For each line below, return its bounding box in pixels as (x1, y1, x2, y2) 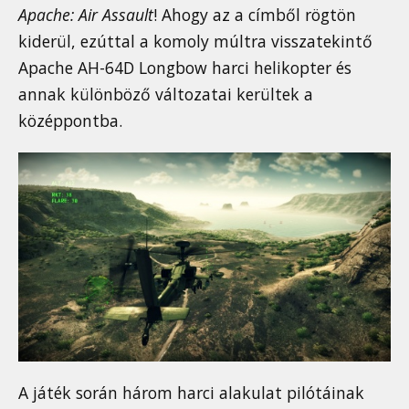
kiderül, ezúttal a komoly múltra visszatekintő (18, 30, 372, 53)
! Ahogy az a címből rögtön (153, 4, 356, 26)
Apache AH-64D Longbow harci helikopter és (18, 57, 351, 79)
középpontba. (18, 110, 122, 132)
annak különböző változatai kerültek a (18, 83, 313, 106)
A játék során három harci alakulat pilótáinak (18, 382, 364, 404)
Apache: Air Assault (18, 4, 153, 26)
